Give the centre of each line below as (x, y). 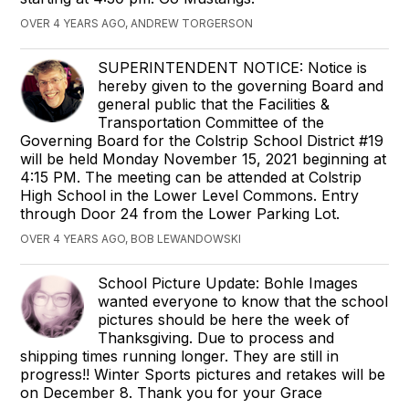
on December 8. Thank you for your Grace (172, 392)
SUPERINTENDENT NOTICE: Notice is (233, 67)
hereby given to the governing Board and (241, 85)
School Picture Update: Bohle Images (228, 283)
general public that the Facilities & (214, 104)
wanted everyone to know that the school (243, 301)
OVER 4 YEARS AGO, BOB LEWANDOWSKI (131, 238)
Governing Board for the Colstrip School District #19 (202, 140)
